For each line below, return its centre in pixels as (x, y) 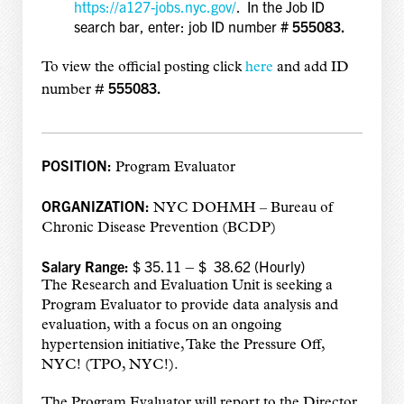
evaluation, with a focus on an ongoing (161, 326)
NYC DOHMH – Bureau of (243, 209)
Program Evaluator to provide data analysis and (189, 306)
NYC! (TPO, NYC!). (110, 366)
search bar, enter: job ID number (177, 27)
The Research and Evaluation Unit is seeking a (187, 286)
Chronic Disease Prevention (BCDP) (158, 229)
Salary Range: (87, 266)
